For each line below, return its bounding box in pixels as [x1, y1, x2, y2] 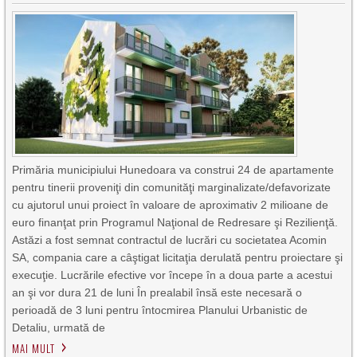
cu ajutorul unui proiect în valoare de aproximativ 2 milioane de [12, 198, 329, 211]
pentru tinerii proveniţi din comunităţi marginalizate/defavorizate [12, 181, 331, 194]
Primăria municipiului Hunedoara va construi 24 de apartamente [12, 163, 335, 176]
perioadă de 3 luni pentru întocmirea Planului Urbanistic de [12, 304, 308, 316]
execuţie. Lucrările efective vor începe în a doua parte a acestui [12, 269, 333, 281]
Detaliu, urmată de [12, 321, 106, 334]
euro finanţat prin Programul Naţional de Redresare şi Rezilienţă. [12, 216, 339, 229]
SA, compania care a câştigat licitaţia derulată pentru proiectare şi [12, 251, 343, 264]
